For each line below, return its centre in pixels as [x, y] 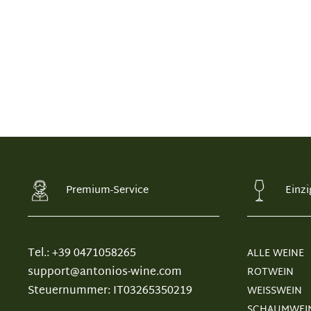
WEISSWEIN [275, 291]
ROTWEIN [270, 272]
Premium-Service [107, 191]
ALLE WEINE [276, 254]
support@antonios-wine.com [105, 272]
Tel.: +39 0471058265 [82, 254]
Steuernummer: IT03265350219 [110, 291]
